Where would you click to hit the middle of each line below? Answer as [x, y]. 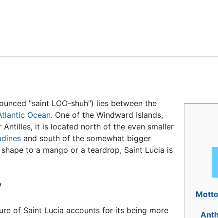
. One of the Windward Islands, [107, 115]
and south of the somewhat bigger [86, 138]
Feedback [31, 15]
